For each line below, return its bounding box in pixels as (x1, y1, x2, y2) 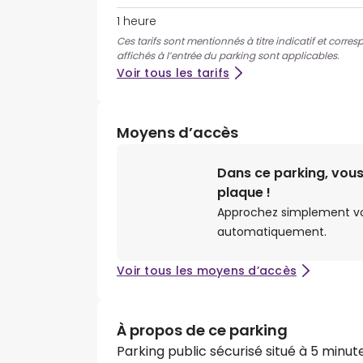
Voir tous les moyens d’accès (117, 263, 297, 280)
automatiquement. (217, 224, 327, 241)
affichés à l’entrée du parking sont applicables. (117, 49, 340, 63)
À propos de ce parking (117, 320, 288, 341)
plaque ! (217, 183, 271, 203)
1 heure (117, 13, 156, 30)
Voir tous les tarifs (117, 65, 229, 82)
